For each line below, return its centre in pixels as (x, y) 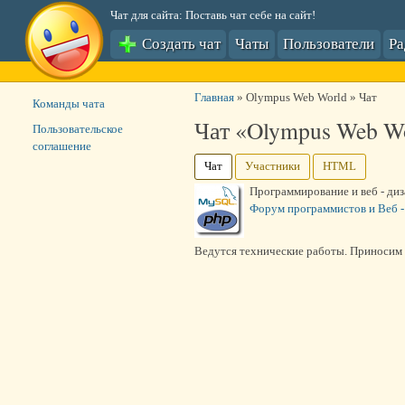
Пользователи (329, 43)
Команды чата (68, 104)
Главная (214, 97)
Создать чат (179, 43)
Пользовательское (77, 129)
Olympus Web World (296, 97)
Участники (272, 166)
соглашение (61, 146)
